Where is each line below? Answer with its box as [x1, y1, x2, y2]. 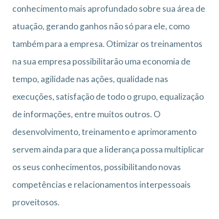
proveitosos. [12, 197, 60, 208]
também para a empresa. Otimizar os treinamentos [12, 39, 202, 49]
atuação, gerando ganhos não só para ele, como [12, 21, 190, 32]
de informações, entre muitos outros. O [12, 109, 160, 120]
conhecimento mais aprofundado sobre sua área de [12, 3, 205, 14]
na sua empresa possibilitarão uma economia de [12, 56, 191, 67]
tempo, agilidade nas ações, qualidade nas [12, 74, 168, 85]
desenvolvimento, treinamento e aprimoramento [12, 127, 197, 137]
